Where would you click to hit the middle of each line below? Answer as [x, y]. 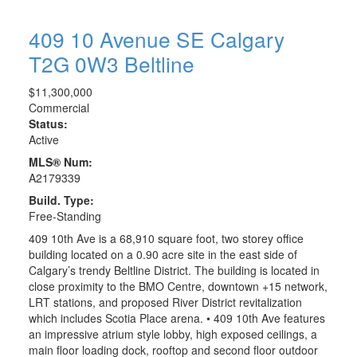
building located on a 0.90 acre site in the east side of [163, 255]
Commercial [59, 108]
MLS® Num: [60, 162]
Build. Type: [61, 200]
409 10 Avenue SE [119, 39]
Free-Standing [65, 216]
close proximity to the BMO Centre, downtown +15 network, [178, 286]
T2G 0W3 [73, 64]
